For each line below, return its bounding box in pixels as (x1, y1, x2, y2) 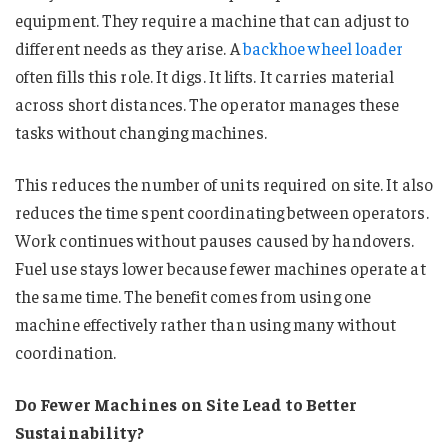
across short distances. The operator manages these (15, 93, 400, 116)
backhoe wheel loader (242, 37, 404, 60)
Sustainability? (15, 420, 145, 443)
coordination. (15, 341, 117, 364)
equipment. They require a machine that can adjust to (15, 9, 410, 32)
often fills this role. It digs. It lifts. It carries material (15, 65, 395, 88)
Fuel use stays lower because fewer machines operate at (15, 257, 426, 280)
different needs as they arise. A (15, 37, 243, 60)
